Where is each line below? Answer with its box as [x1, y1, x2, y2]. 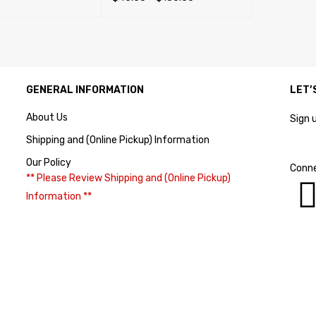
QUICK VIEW [196, 12, 248, 23]
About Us [26, 111, 68, 123]
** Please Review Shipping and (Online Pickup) [26, 171, 231, 184]
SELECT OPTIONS [111, 12, 188, 23]
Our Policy [26, 156, 72, 169]
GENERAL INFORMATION [26, 83, 145, 96]
